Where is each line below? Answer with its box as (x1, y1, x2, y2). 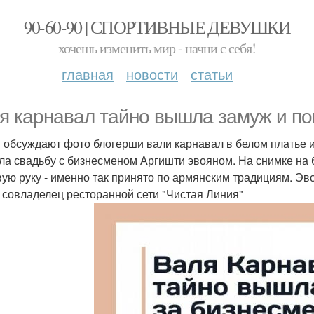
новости (126, 64, 178, 84)
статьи (191, 64, 233, 84)
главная (62, 64, 114, 84)
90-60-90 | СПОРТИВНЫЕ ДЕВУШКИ (23, 15, 291, 39)
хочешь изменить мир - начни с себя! (58, 39, 256, 57)
